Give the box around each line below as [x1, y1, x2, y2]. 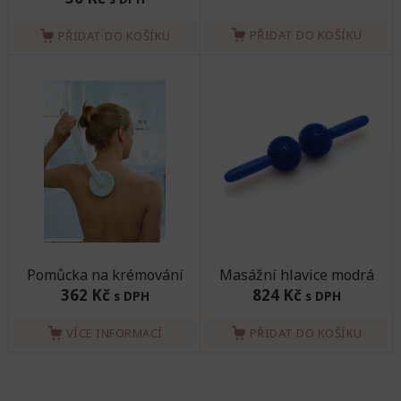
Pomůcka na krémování [26, 264, 183, 285]
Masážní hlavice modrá [218, 264, 374, 285]
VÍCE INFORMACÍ [65, 324, 163, 341]
